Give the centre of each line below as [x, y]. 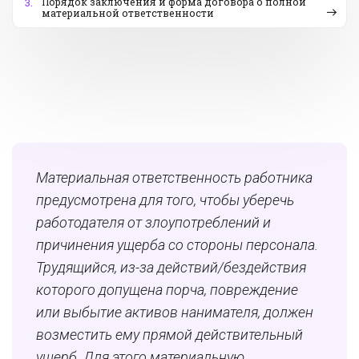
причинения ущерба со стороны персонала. [177, 245]
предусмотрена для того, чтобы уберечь [165, 200]
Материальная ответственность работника [174, 178]
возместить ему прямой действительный [169, 335]
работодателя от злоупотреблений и [153, 223]
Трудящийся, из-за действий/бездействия [171, 268]
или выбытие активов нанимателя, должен [175, 313]
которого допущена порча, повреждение [167, 290]
